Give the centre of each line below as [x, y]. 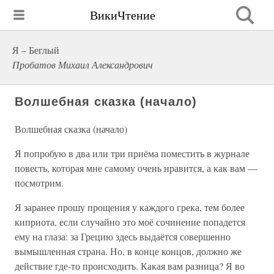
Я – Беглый [36, 50]
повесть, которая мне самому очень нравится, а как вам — [136, 168]
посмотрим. [39, 183]
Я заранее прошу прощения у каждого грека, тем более [130, 207]
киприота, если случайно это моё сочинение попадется [130, 222]
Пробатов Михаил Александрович [83, 65]
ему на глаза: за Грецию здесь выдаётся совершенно [123, 236]
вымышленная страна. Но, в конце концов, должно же [128, 251]
